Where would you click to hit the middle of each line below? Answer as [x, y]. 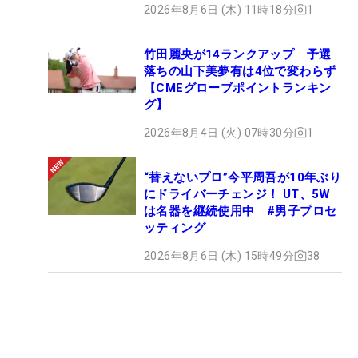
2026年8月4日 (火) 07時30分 [219, 132]
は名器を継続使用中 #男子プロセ [241, 211]
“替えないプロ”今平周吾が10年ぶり [243, 177]
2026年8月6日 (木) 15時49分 [219, 255]
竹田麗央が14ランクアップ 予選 [238, 54]
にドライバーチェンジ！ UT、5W [237, 194]
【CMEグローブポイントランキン [238, 88]
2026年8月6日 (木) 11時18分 [219, 9]
